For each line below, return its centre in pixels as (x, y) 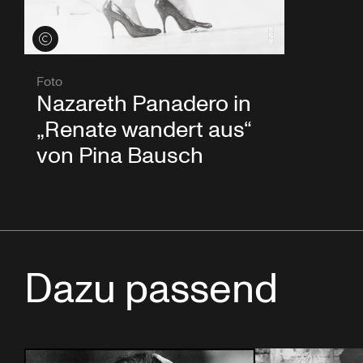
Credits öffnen (73, 39)
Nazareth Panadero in (144, 105)
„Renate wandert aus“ (144, 130)
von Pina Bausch (120, 156)
